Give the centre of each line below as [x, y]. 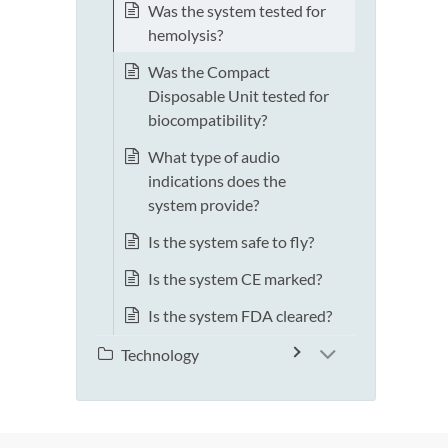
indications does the [217, 181]
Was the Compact [209, 72]
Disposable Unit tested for [238, 96]
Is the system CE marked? [235, 279]
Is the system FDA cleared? [240, 316]
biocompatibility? [207, 120]
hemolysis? [185, 35]
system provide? [203, 205]
